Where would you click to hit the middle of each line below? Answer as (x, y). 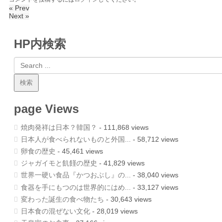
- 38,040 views (155, 175)
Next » (19, 16)
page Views (46, 109)
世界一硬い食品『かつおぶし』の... (76, 175)
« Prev (19, 8)
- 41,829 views (121, 164)
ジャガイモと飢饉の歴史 (59, 164)
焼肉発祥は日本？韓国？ (59, 127)
